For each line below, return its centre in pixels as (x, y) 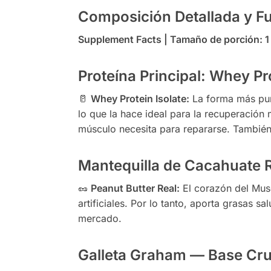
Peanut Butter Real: (135, 188)
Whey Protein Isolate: (140, 98)
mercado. (100, 218)
